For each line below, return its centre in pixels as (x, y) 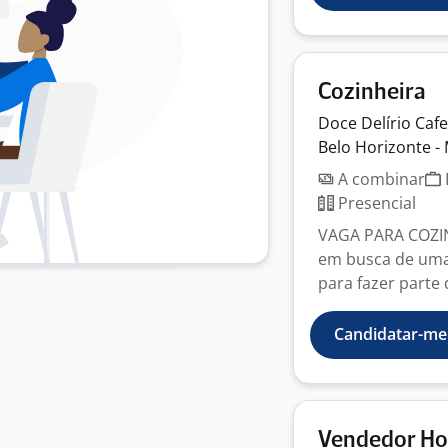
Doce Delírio (366, 123)
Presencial (375, 203)
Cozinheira (372, 92)
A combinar (379, 179)
